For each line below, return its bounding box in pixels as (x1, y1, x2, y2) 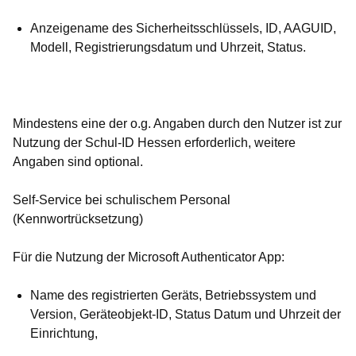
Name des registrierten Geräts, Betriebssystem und (30, 288, 316, 303)
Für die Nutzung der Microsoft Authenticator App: (13, 250, 284, 265)
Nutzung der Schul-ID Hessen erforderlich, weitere (13, 136, 296, 150)
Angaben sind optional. (13, 155, 143, 169)
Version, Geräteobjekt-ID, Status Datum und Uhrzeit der (30, 308, 341, 322)
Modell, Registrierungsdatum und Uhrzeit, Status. (30, 41, 306, 55)
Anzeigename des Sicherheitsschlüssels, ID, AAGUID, (30, 21, 336, 36)
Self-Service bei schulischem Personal (13, 193, 230, 207)
